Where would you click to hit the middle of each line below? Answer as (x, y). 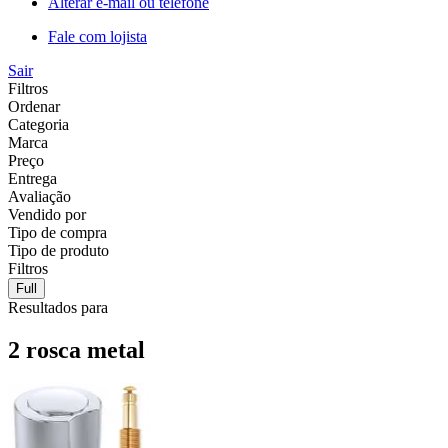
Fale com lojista (97, 36)
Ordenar (34, 106)
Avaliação (39, 196)
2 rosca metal (76, 349)
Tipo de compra (57, 232)
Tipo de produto (58, 250)
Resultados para (58, 307)
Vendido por (47, 214)
